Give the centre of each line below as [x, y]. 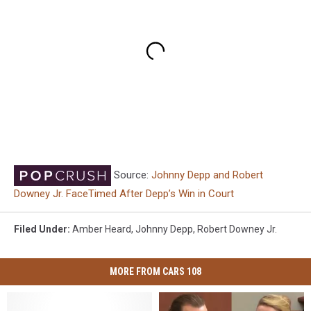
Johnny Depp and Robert [207, 175]
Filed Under [41, 229]
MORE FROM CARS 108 [155, 272]
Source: [131, 175]
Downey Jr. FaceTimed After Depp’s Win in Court [124, 194]
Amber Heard [102, 229]
